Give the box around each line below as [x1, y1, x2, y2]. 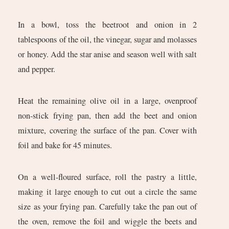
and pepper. [18, 63, 56, 75]
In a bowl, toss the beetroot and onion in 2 [18, 19, 197, 31]
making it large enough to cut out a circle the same [18, 186, 197, 198]
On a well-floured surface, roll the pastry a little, [18, 171, 197, 183]
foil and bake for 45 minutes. [18, 140, 112, 151]
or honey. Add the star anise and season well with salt [18, 49, 197, 60]
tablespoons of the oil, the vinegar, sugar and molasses [18, 34, 197, 45]
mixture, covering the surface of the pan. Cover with [18, 125, 197, 136]
